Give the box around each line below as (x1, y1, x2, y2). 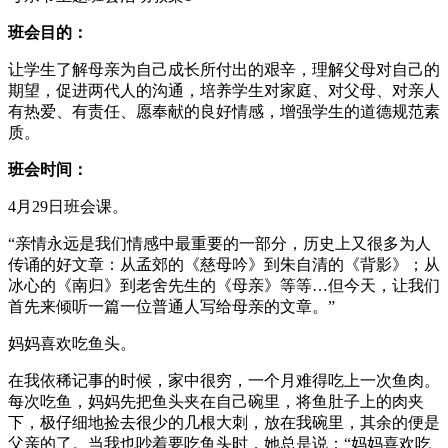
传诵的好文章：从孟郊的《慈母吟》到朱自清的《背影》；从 (8, 255, 440, 273)
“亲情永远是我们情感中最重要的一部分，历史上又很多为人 (8, 234, 431, 252)
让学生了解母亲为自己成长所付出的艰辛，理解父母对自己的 (8, 60, 440, 78)
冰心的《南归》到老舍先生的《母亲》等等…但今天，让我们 (8, 276, 440, 294)
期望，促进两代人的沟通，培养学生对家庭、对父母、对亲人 (8, 81, 440, 99)
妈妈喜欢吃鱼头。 (8, 334, 136, 352)
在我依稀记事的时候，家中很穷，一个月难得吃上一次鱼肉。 (8, 371, 440, 389)
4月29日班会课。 (8, 197, 128, 215)
